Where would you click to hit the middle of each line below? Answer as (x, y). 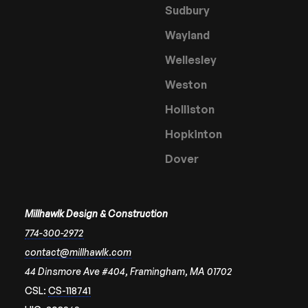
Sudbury (187, 10)
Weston (186, 84)
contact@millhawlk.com (78, 252)
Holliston (190, 109)
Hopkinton (194, 134)
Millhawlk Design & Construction (96, 213)
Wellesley (191, 59)
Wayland (187, 35)
